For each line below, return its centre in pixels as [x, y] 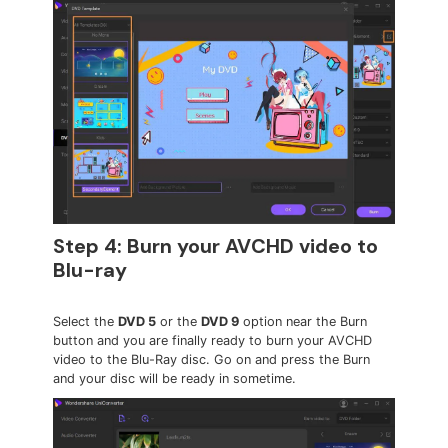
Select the [86, 322]
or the [179, 322]
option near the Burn [303, 322]
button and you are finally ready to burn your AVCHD [213, 341]
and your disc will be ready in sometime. [175, 379]
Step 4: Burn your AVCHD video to [216, 246]
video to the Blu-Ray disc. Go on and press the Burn [212, 360]
